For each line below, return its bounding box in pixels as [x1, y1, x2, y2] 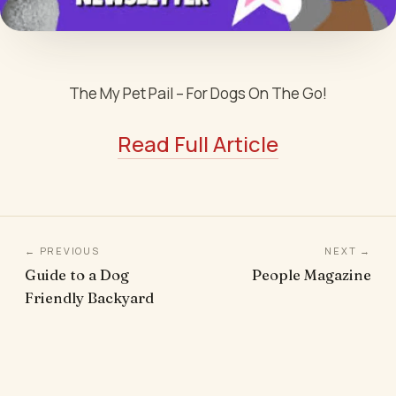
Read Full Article [118, 129, 278, 159]
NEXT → [324, 244, 371, 258]
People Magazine [252, 266, 371, 285]
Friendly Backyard [25, 289, 154, 308]
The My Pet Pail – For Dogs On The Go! [69, 83, 327, 104]
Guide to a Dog [25, 266, 129, 285]
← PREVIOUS [25, 244, 100, 258]
